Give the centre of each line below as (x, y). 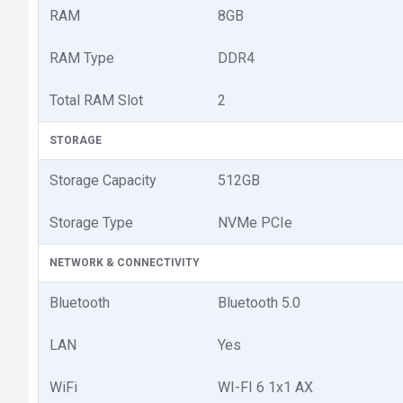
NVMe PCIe (255, 223)
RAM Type (82, 58)
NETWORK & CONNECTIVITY (125, 263)
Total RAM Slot (96, 100)
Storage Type (91, 223)
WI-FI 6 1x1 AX (265, 387)
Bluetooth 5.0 (259, 303)
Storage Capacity (103, 180)
